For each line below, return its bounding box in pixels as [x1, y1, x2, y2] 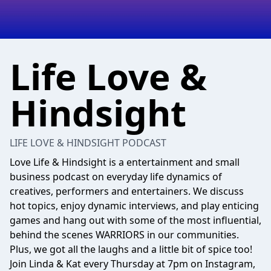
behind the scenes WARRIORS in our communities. [10, 228, 239, 241]
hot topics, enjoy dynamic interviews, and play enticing [10, 199, 259, 212]
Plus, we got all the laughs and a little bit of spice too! [10, 243, 252, 256]
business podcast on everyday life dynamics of [10, 170, 222, 183]
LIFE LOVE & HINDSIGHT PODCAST [10, 136, 166, 149]
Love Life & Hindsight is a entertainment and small [10, 155, 240, 169]
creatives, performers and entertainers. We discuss [10, 184, 244, 198]
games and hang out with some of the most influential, [10, 214, 261, 227]
